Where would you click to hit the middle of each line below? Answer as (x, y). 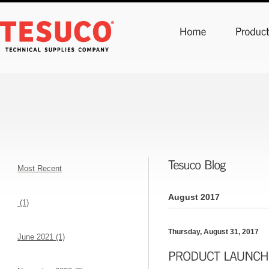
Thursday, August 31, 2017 (213, 232)
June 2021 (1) (41, 237)
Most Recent (40, 168)
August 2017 (194, 197)
